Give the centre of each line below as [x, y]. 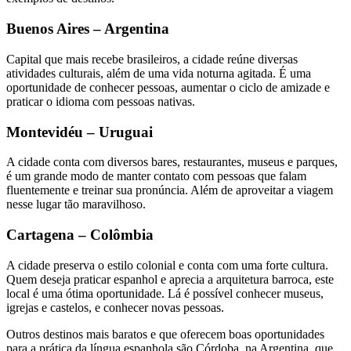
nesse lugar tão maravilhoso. [78, 204]
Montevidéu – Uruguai [80, 132]
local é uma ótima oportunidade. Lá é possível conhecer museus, [165, 293]
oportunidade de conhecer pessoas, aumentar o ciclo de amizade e [168, 87]
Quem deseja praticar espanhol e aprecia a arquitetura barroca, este [170, 279]
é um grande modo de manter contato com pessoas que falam [156, 176]
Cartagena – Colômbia [80, 234]
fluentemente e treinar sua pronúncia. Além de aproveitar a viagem [170, 190]
